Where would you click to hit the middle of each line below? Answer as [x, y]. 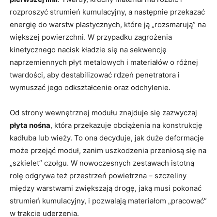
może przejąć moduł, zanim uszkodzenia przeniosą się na [108, 151]
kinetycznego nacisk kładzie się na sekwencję [88, 50]
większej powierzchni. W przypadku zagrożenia [91, 37]
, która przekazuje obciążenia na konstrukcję [126, 125]
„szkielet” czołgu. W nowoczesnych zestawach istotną [102, 163]
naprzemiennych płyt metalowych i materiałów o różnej [104, 62]
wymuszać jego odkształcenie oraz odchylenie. [90, 88]
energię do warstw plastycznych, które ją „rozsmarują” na [108, 25]
